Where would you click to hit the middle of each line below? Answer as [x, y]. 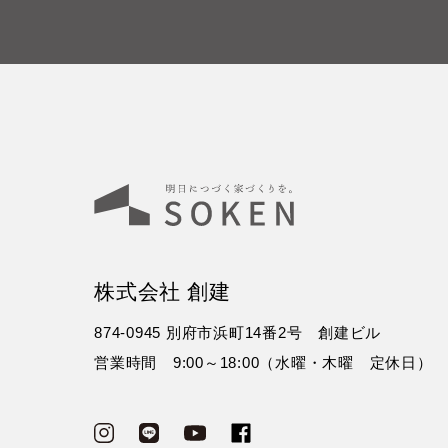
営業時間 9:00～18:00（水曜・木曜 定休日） [263, 363]
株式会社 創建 [162, 291]
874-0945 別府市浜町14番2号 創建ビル [238, 333]
